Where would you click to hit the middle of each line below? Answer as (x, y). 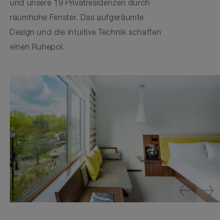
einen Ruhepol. (39, 48)
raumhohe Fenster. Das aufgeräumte (77, 18)
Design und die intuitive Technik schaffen (86, 33)
